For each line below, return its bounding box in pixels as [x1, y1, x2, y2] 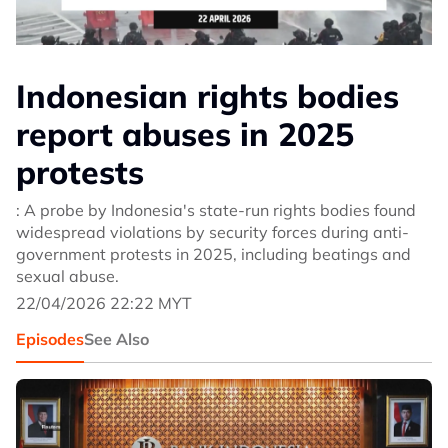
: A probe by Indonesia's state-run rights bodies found [16, 200, 416, 220]
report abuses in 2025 [16, 114, 354, 154]
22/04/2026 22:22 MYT [16, 293, 192, 313]
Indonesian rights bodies [16, 76, 399, 116]
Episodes [16, 329, 84, 349]
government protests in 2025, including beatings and [16, 244, 411, 264]
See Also [84, 329, 149, 349]
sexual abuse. [16, 266, 119, 286]
